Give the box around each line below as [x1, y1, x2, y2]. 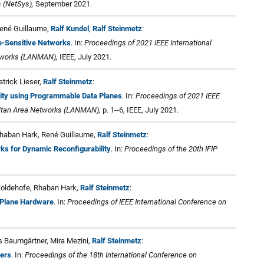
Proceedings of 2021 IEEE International [84, 38, 212, 47]
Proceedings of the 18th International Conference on [25, 250, 197, 259]
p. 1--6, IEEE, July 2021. [101, 105, 179, 114]
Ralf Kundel [51, 24, 89, 33]
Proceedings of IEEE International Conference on [67, 197, 226, 206]
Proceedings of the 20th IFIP [124, 144, 217, 153]
